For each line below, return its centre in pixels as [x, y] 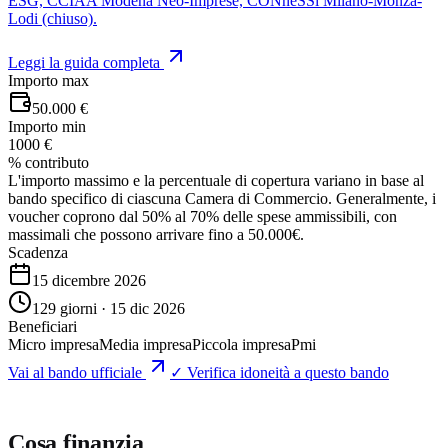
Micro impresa [53, 344]
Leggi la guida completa [86, 62]
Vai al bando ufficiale [75, 372]
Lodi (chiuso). [52, 18]
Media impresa [145, 344]
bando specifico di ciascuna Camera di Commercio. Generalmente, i [222, 198]
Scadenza [38, 252]
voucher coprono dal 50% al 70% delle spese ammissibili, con [202, 216]
